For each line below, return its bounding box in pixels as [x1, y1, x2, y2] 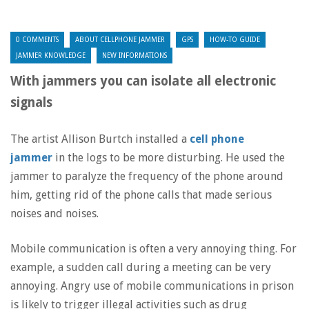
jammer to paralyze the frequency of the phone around [10, 170, 283, 183]
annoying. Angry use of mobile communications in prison [10, 279, 294, 292]
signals [10, 95, 52, 110]
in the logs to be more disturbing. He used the [52, 151, 285, 164]
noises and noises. [10, 207, 99, 220]
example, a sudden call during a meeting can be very [10, 261, 271, 274]
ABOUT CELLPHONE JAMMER [75, 36, 165, 43]
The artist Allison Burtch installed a [10, 132, 190, 146]
